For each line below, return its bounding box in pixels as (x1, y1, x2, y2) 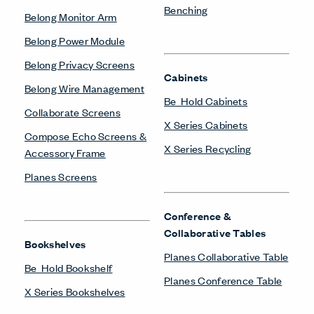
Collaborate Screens (25, 104, 121, 119)
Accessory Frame (25, 144, 106, 160)
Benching (164, 1, 208, 17)
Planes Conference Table (164, 272, 282, 287)
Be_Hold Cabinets (164, 93, 248, 108)
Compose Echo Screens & (25, 128, 147, 143)
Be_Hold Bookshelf (25, 259, 113, 275)
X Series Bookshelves (25, 283, 125, 299)
